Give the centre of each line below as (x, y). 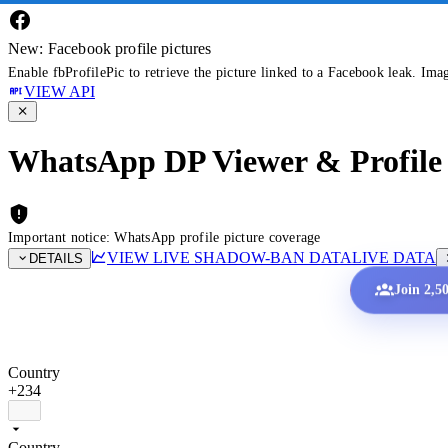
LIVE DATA (394, 257)
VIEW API (59, 91)
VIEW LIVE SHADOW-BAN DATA (229, 257)
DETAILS (56, 258)
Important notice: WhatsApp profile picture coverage (164, 237)
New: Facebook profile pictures (110, 48)
